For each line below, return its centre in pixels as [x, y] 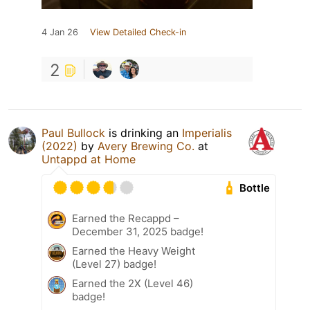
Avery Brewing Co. [146, 146]
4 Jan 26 [60, 33]
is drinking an [144, 133]
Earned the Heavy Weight [134, 251]
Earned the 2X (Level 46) [133, 284]
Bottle [255, 188]
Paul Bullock [73, 133]
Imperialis [207, 133]
